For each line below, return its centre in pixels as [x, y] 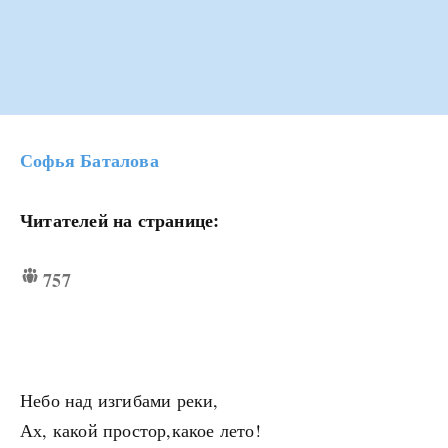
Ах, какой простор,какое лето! [140, 430]
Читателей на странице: [120, 220]
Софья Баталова [89, 160]
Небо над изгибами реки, [119, 400]
